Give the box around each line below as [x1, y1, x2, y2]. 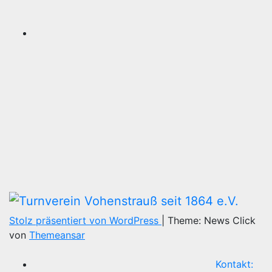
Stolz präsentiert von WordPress [9, 214, 161, 227]
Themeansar [29, 229, 85, 242]
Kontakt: [216, 258, 253, 271]
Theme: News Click [168, 214, 256, 227]
